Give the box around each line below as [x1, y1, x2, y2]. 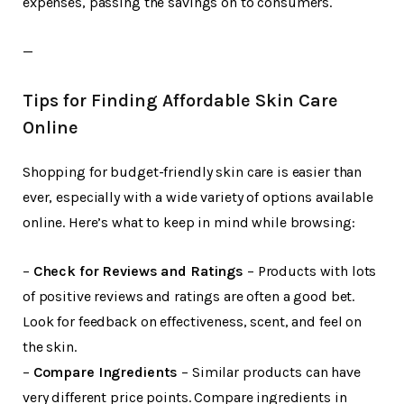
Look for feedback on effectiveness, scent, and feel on [23, 313, 363, 331]
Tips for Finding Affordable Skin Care [23, 90, 338, 112]
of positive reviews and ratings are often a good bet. [23, 288, 355, 306]
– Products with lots [243, 262, 377, 280]
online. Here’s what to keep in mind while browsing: [23, 214, 355, 232]
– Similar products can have [178, 363, 361, 381]
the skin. [23, 338, 77, 356]
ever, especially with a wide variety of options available [23, 188, 373, 207]
